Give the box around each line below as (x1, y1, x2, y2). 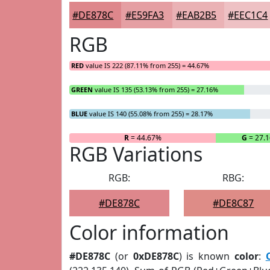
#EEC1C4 (228, 8, 268, 22)
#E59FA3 (125, 8, 165, 22)
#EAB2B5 (176, 8, 217, 22)
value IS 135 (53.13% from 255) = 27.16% (93, 85, 218, 94)
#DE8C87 (213, 196, 254, 210)
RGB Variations (69, 141, 202, 167)
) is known (178, 250, 234, 263)
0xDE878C (133, 250, 179, 263)
